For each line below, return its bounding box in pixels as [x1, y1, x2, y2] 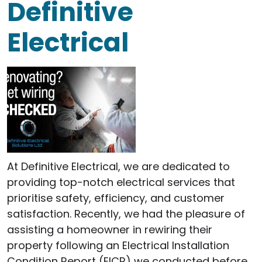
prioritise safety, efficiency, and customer [7, 190, 225, 205]
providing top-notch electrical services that [7, 174, 235, 189]
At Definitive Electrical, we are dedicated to [7, 158, 230, 174]
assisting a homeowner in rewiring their [7, 222, 212, 237]
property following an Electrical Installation [7, 237, 229, 253]
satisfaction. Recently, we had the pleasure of [7, 206, 245, 221]
